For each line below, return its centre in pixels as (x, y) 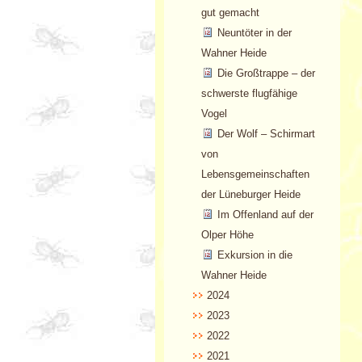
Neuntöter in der (255, 32)
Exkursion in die (255, 255)
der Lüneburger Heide (251, 194)
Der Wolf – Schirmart (267, 133)
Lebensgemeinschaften (256, 174)
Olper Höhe (228, 234)
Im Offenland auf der (266, 214)
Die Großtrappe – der (267, 73)
